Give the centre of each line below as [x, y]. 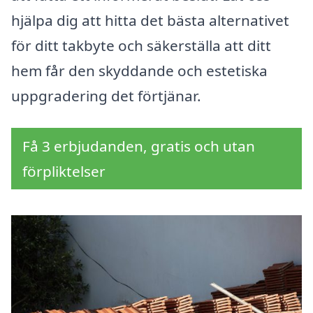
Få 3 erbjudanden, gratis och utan [139, 146]
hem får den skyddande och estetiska [139, 71]
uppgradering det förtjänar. [106, 96]
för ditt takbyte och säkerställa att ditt [141, 46]
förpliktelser [64, 172]
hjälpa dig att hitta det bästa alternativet [150, 21]
